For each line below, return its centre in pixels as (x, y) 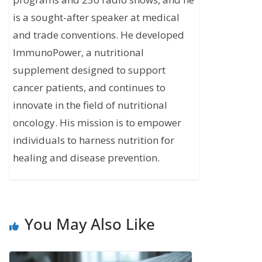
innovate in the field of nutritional (90, 105)
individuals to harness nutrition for (94, 140)
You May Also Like (90, 224)
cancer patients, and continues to (89, 88)
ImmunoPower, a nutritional (79, 53)
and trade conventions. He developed (99, 35)
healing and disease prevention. (87, 158)
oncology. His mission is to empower (97, 123)
